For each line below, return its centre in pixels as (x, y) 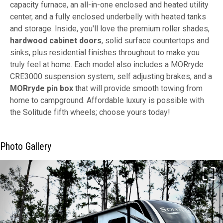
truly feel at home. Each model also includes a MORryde (107, 65)
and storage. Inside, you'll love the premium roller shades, (110, 29)
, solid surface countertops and (155, 41)
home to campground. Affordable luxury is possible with (107, 101)
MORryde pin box (42, 89)
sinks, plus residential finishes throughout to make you (105, 53)
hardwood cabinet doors (56, 41)
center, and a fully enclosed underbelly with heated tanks (108, 17)
